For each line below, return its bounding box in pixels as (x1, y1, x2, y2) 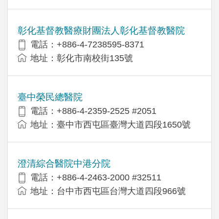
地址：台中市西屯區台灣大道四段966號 (30, 186, 186, 196)
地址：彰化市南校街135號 (30, 53, 133, 63)
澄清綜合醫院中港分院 (18, 158, 110, 169)
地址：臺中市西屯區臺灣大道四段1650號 (30, 119, 191, 130)
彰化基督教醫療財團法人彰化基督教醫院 (18, 25, 185, 36)
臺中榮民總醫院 (18, 91, 83, 102)
